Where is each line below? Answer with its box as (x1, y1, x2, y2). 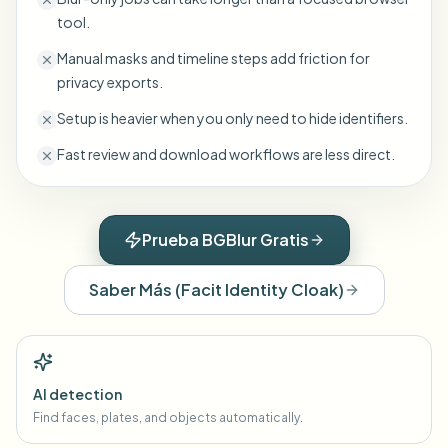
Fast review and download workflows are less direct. (57, 145, 395, 163)
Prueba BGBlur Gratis (141, 229, 309, 250)
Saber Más (88, 279, 172, 300)
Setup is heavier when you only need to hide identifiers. (57, 109, 408, 127)
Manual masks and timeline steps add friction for (57, 49, 370, 67)
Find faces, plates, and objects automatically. (33, 410, 303, 425)
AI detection (33, 385, 122, 403)
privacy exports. (57, 73, 163, 91)
